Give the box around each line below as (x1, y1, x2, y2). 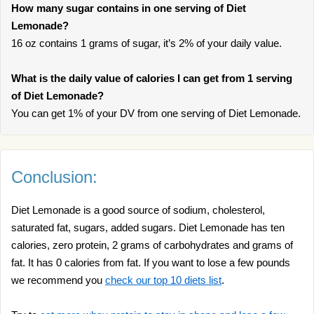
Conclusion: (11, 168, 97, 186)
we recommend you (11, 274, 105, 286)
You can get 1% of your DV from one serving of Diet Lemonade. (11, 107, 301, 119)
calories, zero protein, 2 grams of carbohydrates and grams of (11, 239, 293, 251)
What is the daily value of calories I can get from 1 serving (11, 72, 292, 84)
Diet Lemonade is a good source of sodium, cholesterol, (11, 204, 265, 216)
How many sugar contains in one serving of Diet (11, 2, 246, 14)
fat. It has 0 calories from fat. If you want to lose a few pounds (11, 257, 290, 268)
